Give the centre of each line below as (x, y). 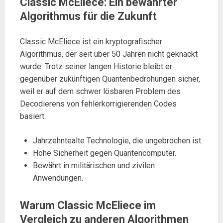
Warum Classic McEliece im (88, 205)
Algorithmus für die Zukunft (88, 16)
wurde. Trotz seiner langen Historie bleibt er (96, 66)
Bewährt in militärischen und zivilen (94, 166)
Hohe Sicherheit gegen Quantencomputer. (104, 153)
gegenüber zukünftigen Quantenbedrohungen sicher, (110, 79)
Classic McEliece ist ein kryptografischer (91, 42)
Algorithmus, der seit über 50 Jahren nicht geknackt (109, 54)
